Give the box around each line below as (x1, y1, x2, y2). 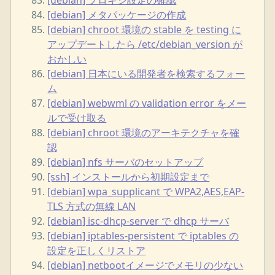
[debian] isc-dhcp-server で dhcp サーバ (47, 214, 230, 228)
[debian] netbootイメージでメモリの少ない (47, 258, 244, 272)
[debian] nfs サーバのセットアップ (47, 155, 204, 169)
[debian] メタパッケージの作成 (47, 7, 187, 21)
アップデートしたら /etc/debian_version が (47, 37, 243, 51)
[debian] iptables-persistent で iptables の (47, 228, 239, 242)
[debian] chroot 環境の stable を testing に (47, 22, 242, 36)
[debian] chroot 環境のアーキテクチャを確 (47, 125, 240, 139)
